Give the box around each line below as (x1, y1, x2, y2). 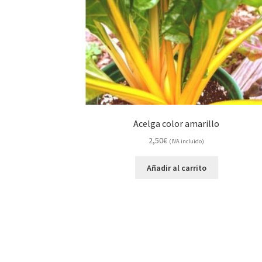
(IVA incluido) (169, 137, 205, 146)
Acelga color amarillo (133, 117, 220, 129)
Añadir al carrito (146, 162, 206, 173)
